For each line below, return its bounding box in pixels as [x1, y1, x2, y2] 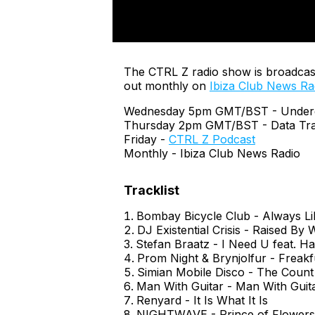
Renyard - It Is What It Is [136, 293, 268, 307]
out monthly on [124, 79, 206, 93]
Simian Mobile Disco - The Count [137, 265, 314, 279]
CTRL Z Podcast [169, 132, 255, 146]
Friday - [124, 132, 165, 146]
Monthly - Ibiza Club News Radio [124, 146, 300, 160]
